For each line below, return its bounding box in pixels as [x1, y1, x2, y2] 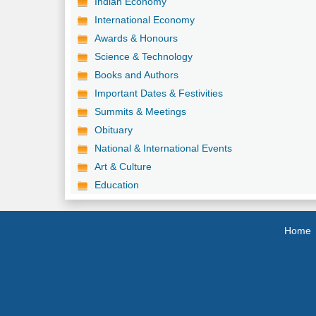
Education [95, 178, 140, 190]
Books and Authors [95, 68, 179, 80]
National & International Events [95, 142, 233, 154]
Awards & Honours [95, 32, 178, 44]
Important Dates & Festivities [95, 87, 224, 99]
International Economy [95, 13, 195, 25]
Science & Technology [95, 50, 193, 62]
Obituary [95, 123, 133, 135]
